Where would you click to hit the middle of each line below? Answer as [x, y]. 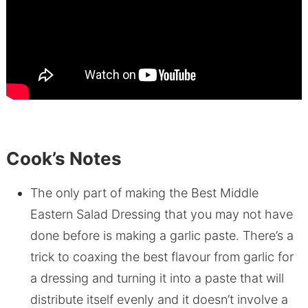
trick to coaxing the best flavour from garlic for [162, 257]
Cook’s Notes [64, 159]
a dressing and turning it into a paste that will [157, 278]
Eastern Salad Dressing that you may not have [161, 214]
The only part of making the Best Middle [144, 193]
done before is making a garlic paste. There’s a [162, 236]
